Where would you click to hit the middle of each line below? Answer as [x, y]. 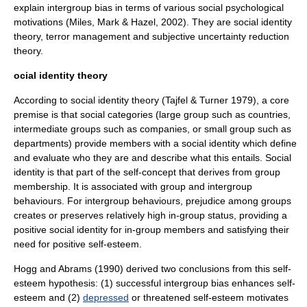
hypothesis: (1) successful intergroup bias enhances [161, 283]
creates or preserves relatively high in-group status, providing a [150, 215]
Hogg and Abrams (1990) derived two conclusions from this [143, 269]
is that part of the [84, 172]
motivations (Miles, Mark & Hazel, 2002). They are [124, 22]
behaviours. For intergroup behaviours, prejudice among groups [152, 201]
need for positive [51, 244]
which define [268, 143]
